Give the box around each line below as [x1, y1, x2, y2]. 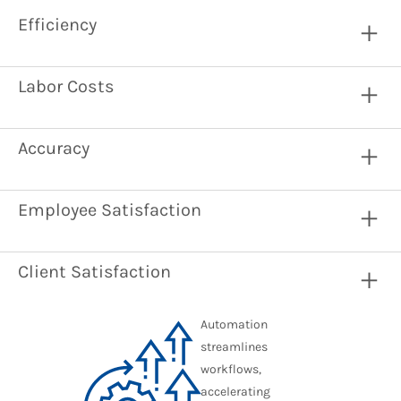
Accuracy [18, 138, 90, 158]
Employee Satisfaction [18, 200, 201, 220]
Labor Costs [18, 76, 115, 97]
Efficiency [18, 14, 97, 35]
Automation [200, 317, 268, 332]
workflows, [200, 362, 261, 377]
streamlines [200, 339, 268, 354]
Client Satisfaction [18, 261, 171, 282]
